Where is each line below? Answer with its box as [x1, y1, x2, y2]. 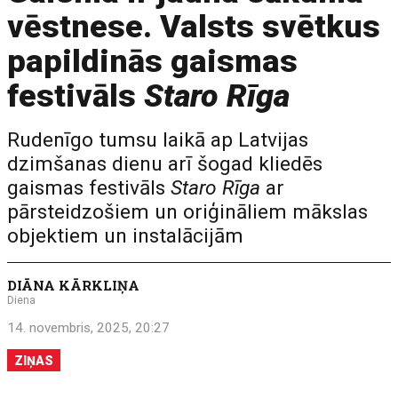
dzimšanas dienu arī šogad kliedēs [7, 152, 323, 176]
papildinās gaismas [7, 43, 298, 80]
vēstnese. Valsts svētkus [7, 8, 381, 45]
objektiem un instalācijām [7, 224, 244, 248]
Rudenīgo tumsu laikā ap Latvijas [7, 128, 309, 152]
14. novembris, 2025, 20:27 [7, 320, 171, 336]
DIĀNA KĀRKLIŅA [7, 276, 140, 294]
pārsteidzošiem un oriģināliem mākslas [7, 200, 369, 224]
